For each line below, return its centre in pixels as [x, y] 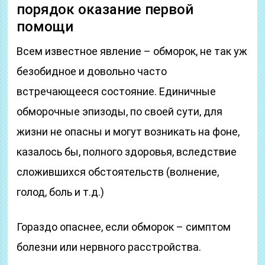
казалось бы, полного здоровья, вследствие [127, 152]
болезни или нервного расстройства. [109, 247]
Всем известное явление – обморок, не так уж [132, 51]
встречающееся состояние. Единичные [117, 91]
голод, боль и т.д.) [61, 192]
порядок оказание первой [105, 9]
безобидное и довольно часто [92, 71]
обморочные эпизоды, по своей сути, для [120, 112]
